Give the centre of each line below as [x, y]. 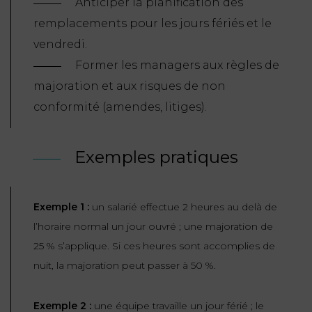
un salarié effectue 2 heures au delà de [183, 207]
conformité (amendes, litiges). [120, 107]
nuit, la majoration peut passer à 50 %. [125, 266]
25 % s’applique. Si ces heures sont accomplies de [154, 246]
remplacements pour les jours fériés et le [153, 24]
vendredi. [60, 45]
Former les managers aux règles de [177, 65]
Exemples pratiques [156, 157]
